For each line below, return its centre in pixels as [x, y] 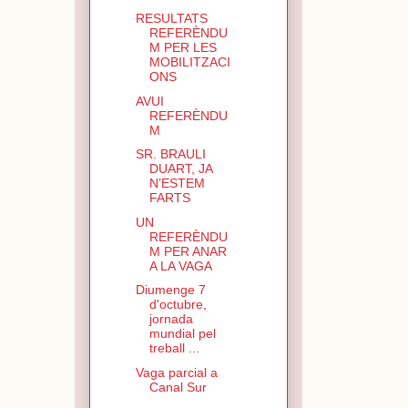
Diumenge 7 [170, 290]
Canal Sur [178, 387]
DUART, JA [180, 169]
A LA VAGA [180, 265]
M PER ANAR [188, 251]
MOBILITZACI [189, 62]
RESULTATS [171, 19]
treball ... [174, 348]
